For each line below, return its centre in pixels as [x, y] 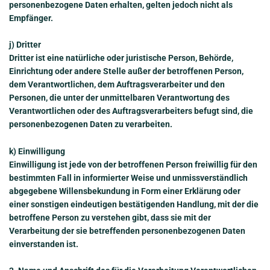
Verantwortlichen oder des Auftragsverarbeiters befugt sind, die [131, 111]
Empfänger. [31, 18]
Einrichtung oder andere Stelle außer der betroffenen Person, [126, 71]
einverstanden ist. [44, 244]
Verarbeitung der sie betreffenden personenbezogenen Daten [127, 231]
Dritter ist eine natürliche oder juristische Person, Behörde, [121, 58]
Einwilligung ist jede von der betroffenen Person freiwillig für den [133, 164]
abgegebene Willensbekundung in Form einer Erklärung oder [125, 191]
